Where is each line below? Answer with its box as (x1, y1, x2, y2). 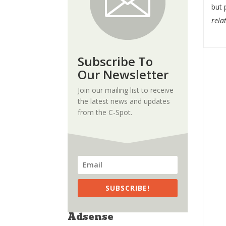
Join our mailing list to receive (78, 85, 174, 95)
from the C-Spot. (78, 107, 133, 117)
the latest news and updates (78, 96, 171, 106)
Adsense (68, 209, 114, 224)
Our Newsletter (78, 66, 169, 83)
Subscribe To (78, 52, 153, 70)
